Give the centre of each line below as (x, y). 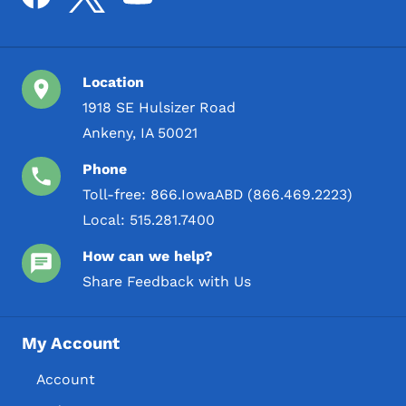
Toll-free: (117, 194)
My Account (71, 344)
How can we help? (148, 256)
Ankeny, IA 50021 (140, 132)
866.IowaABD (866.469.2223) (252, 194)
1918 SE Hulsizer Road (159, 107)
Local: (106, 219)
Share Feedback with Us (167, 281)
